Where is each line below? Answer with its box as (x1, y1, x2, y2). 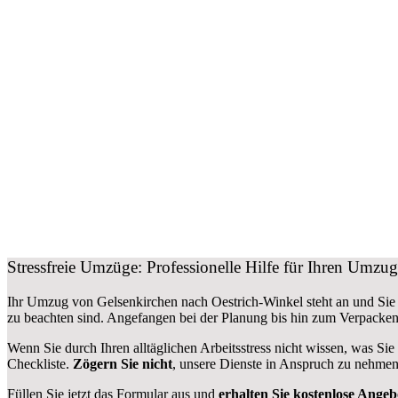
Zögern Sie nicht (73, 355, 172, 371)
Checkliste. (7, 355, 73, 371)
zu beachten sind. (7, 309, 107, 325)
